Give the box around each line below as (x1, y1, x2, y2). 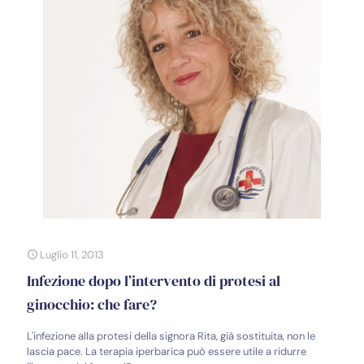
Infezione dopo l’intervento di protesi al (27, 270, 280, 291)
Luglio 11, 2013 (40, 247, 104, 262)
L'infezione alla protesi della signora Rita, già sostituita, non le (27, 328, 315, 343)
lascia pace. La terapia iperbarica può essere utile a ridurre (27, 344, 306, 358)
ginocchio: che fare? (27, 293, 157, 314)
